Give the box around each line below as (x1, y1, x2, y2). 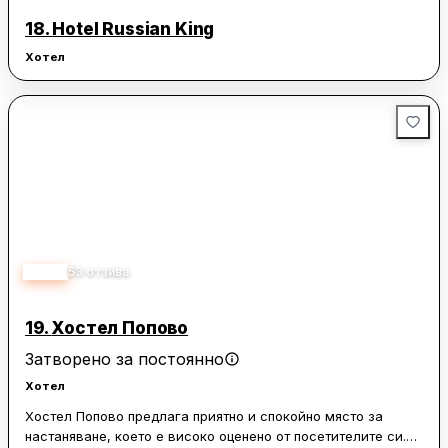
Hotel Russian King (52, 19, 215, 40)
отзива (86, 264, 129, 280)
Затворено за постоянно (25, 349, 224, 370)
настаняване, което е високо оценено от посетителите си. (25, 428, 406, 445)
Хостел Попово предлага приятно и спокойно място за (25, 408, 383, 425)
